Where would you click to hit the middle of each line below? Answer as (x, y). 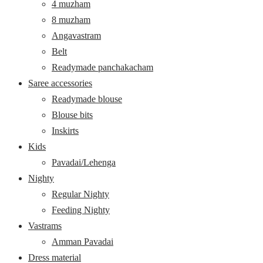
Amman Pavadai (82, 241)
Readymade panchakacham (102, 67)
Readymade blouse (87, 99)
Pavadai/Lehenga (84, 162)
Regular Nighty (80, 194)
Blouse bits (72, 114)
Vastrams (45, 225)
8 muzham (71, 19)
